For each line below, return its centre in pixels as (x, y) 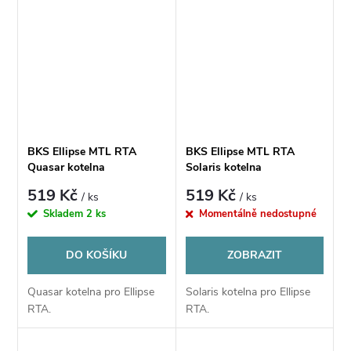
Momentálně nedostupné (257, 213)
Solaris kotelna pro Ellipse (248, 291)
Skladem (65, 213)
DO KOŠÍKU (97, 255)
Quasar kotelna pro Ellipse (91, 291)
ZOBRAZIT (254, 255)
